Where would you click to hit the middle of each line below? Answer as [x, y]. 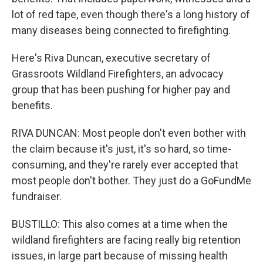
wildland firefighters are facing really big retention [126, 240]
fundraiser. [37, 196]
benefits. [32, 105]
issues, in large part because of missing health [120, 256]
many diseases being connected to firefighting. [121, 30]
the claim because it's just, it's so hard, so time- [122, 149]
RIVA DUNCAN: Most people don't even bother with [129, 133]
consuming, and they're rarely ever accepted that [125, 165]
